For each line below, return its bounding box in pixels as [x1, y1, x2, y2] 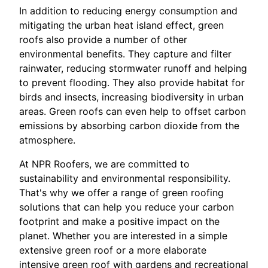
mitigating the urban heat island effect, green [19, 19, 224, 31]
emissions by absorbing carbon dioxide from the [19, 119, 239, 132]
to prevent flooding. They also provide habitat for [19, 76, 245, 89]
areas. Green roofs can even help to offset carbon [19, 105, 246, 117]
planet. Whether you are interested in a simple [19, 229, 227, 242]
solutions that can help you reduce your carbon [19, 200, 234, 213]
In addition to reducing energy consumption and [19, 4, 237, 17]
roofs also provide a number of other [19, 33, 187, 45]
